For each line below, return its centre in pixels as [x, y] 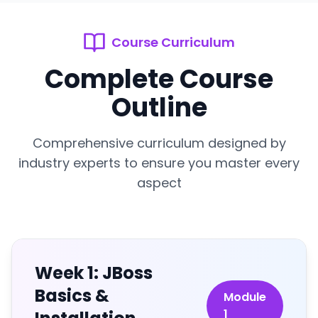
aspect [159, 183]
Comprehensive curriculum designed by [159, 143]
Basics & [72, 296]
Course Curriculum [173, 42]
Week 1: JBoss [94, 273]
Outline [159, 108]
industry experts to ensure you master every [159, 163]
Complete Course [159, 79]
